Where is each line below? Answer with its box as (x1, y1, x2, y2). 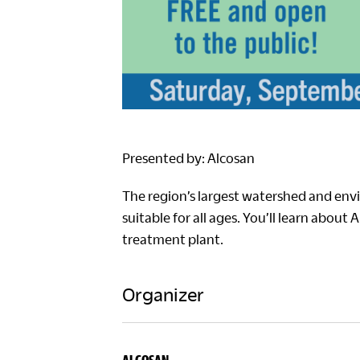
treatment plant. (122, 231, 223, 247)
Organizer (122, 283, 204, 305)
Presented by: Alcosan (122, 149, 255, 166)
